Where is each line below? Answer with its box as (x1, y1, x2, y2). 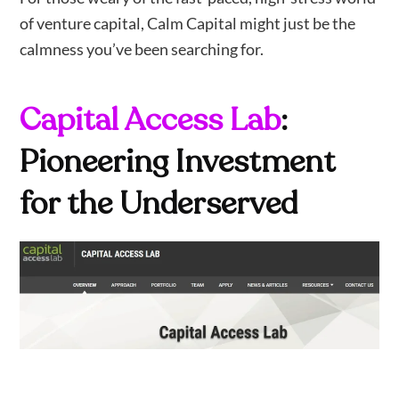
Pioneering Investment (20, 141, 337, 184)
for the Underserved (20, 183, 298, 226)
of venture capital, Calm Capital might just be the (20, 13, 356, 34)
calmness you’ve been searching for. (20, 39, 265, 60)
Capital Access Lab (20, 99, 281, 142)
